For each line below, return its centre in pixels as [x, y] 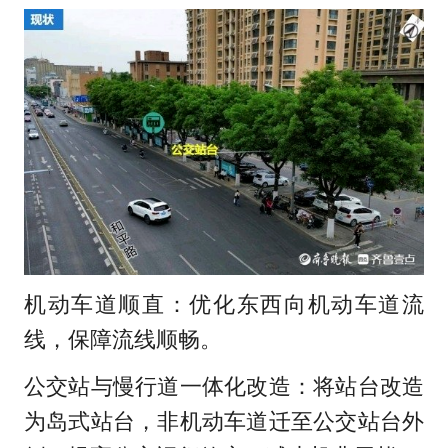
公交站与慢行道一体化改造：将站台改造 [224, 386]
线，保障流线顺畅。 [122, 339]
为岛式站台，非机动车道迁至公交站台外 [224, 421]
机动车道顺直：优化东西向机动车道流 [224, 304]
